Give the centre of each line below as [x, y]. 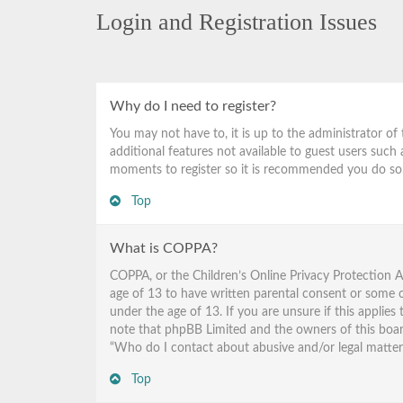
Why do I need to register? [193, 106]
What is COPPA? [164, 248]
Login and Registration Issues [237, 22]
